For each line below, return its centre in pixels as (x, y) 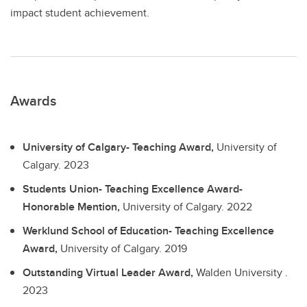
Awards (33, 101)
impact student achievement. (80, 13)
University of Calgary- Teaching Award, (120, 147)
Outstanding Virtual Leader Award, (109, 272)
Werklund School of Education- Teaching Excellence (148, 230)
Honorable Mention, (73, 206)
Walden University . (242, 272)
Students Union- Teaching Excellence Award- (133, 188)
